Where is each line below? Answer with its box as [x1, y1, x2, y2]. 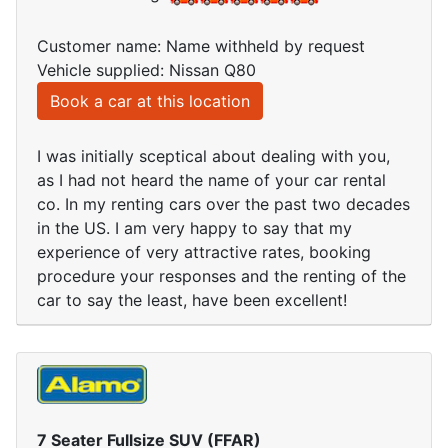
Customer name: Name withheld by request [37, 36, 365, 57]
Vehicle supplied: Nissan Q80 [37, 60, 256, 81]
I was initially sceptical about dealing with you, [37, 146, 390, 167]
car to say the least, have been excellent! [37, 290, 347, 311]
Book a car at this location [50, 91, 250, 112]
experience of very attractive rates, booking [37, 242, 371, 263]
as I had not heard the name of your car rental [37, 170, 386, 191]
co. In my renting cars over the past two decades [37, 194, 410, 215]
